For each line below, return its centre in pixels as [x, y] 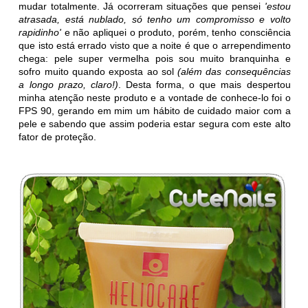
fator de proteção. [58, 136]
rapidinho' [40, 32]
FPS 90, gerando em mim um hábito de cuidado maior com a [155, 110]
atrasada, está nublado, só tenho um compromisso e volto [155, 19]
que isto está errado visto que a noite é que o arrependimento [155, 45]
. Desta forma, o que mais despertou [204, 84]
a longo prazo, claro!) [68, 84]
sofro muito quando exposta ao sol [98, 71]
